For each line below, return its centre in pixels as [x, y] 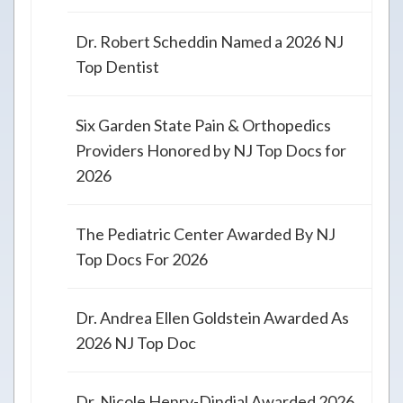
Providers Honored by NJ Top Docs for [211, 151]
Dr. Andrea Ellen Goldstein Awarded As [212, 318]
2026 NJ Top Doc [136, 343]
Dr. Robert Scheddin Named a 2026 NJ [210, 42]
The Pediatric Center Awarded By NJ [206, 234]
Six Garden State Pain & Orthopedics [203, 125]
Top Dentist [117, 67]
